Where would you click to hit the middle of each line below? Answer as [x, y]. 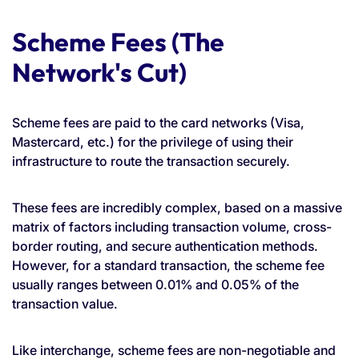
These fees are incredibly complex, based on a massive [177, 207]
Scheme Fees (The [118, 41]
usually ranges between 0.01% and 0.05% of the [155, 284]
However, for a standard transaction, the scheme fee [168, 265]
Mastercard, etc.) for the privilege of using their [153, 141]
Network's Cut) [99, 72]
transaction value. [65, 303]
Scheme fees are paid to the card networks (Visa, [158, 122]
